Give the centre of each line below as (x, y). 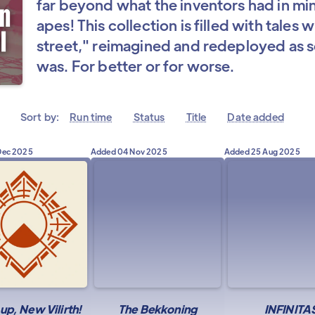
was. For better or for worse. (136, 66)
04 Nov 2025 (142, 151)
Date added (256, 117)
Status (149, 117)
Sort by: (40, 117)
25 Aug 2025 (275, 151)
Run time (91, 117)
